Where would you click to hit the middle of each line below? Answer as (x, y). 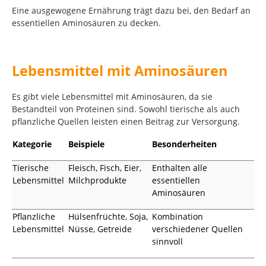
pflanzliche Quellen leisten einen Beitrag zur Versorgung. (126, 122)
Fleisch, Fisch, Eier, (105, 168)
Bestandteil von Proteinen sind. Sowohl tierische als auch (126, 109)
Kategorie (32, 144)
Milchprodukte (97, 180)
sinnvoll (167, 242)
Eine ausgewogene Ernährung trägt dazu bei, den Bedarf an (131, 11)
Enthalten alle (180, 168)
